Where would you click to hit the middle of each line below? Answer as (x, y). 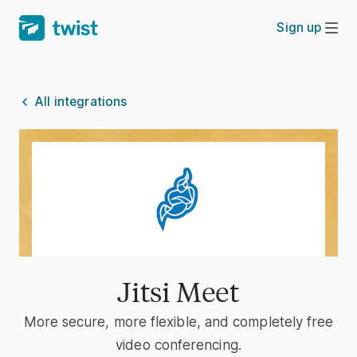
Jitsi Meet (178, 292)
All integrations (81, 102)
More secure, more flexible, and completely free (178, 322)
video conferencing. (178, 345)
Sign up (299, 27)
